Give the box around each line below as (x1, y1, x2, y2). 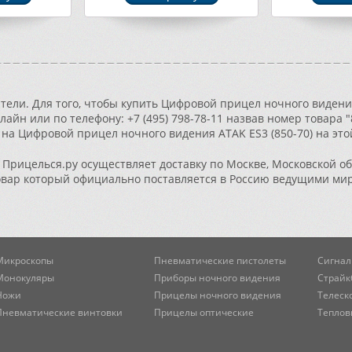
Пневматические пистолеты (154, 254, 286, 267)
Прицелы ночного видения (154, 288, 281, 302)
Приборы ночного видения (154, 271, 280, 284)
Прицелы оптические (154, 306, 254, 319)
